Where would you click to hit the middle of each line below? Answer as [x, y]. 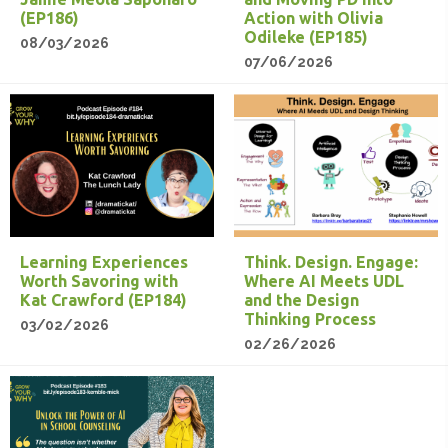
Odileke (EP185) [306, 37]
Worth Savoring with [99, 280]
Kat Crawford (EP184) [103, 299]
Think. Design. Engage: [331, 261]
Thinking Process [310, 318]
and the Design [301, 299]
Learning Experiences [104, 261]
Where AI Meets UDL [324, 280]
